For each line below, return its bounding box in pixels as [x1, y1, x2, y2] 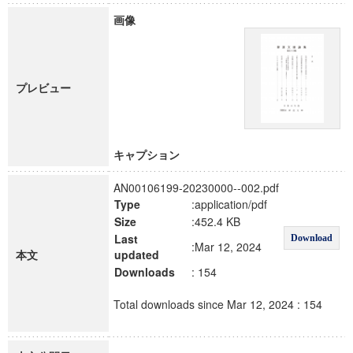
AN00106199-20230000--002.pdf [113, 180, 279, 195]
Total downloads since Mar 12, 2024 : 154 [113, 296, 322, 312]
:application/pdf [191, 196, 267, 212]
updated [114, 247, 159, 262]
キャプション [113, 147, 180, 162]
